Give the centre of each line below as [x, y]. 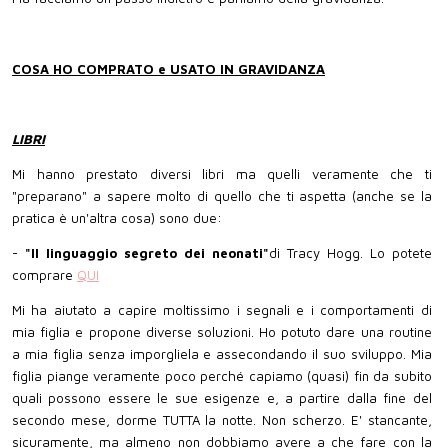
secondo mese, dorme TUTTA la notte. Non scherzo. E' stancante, [222, 420]
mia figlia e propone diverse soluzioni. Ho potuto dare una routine [222, 332]
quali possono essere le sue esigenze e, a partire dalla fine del [222, 398]
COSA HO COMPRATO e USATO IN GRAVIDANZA [168, 68]
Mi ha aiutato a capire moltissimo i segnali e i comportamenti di [222, 310]
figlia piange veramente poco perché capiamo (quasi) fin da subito [222, 376]
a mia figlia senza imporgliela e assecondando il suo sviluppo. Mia [222, 354]
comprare [44, 275]
